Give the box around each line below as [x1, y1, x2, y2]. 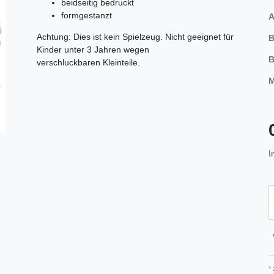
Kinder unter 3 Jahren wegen [37, 44, 149, 54]
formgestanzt [61, 10, 112, 20]
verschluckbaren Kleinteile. [37, 57, 140, 67]
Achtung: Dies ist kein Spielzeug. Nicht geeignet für [37, 31, 234, 42]
